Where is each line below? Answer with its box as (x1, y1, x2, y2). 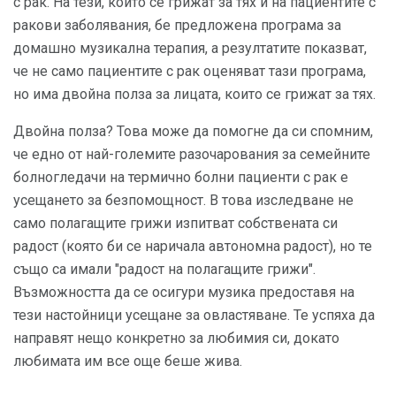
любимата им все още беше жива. (13, 353, 242, 370)
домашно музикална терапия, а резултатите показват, (13, 40, 367, 57)
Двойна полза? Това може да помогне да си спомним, (13, 123, 373, 141)
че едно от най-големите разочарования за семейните (13, 146, 370, 164)
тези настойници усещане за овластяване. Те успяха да (13, 307, 375, 324)
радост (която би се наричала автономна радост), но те (13, 238, 372, 255)
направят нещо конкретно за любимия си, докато (13, 330, 339, 347)
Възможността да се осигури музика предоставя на (13, 284, 354, 301)
